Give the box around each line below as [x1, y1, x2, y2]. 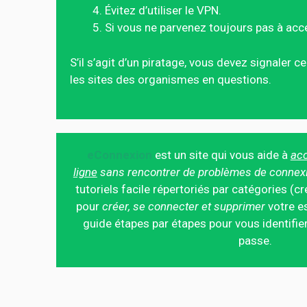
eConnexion [86, 148, 152, 162]
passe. [238, 234, 273, 247]
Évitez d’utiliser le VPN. [105, 3, 221, 17]
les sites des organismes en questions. [70, 72, 271, 86]
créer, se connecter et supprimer [102, 199, 266, 213]
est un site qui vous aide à [151, 148, 291, 162]
